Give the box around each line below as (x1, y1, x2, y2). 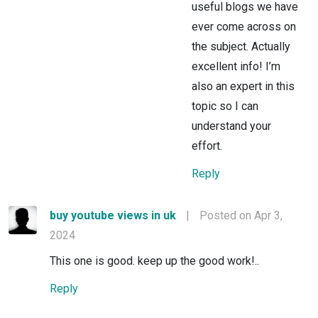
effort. (192, 138, 222, 153)
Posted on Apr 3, (199, 208, 283, 222)
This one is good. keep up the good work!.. (50, 253, 259, 268)
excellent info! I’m (192, 59, 280, 73)
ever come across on (192, 19, 296, 33)
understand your (192, 119, 271, 133)
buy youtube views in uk (50, 208, 176, 222)
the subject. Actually (192, 39, 290, 53)
